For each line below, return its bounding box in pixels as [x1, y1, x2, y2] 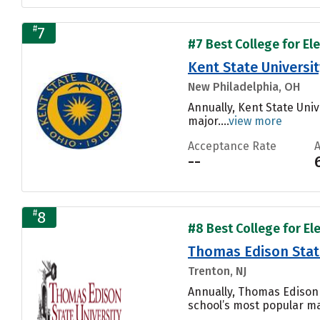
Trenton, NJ [188, 264, 246, 278]
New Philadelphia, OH [188, 79, 300, 94]
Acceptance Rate [188, 139, 276, 153]
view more [229, 114, 282, 128]
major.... [188, 114, 229, 128]
